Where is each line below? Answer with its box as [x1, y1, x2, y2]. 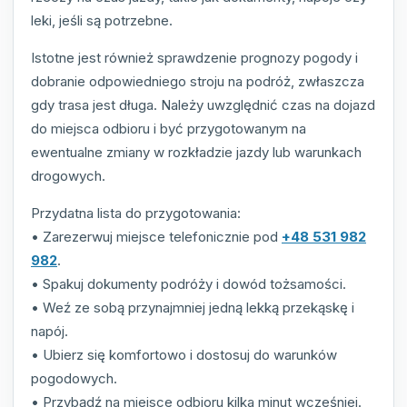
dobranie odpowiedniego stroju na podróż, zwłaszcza [31, 72, 364, 90]
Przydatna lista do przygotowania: [31, 203, 241, 222]
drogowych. [31, 166, 105, 184]
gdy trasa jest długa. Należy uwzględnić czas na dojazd [31, 95, 375, 114]
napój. [31, 322, 68, 340]
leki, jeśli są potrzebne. [31, 11, 173, 29]
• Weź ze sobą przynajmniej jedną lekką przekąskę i [31, 298, 354, 316]
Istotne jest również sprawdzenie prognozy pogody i [31, 48, 358, 66]
